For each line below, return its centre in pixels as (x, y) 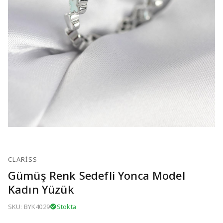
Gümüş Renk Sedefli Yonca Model (97, 175)
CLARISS (23, 159)
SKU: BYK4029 (29, 206)
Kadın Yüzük (41, 189)
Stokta (66, 206)
